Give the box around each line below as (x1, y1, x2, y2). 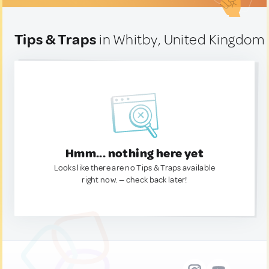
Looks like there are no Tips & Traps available (53, 163, 216, 173)
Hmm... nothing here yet (65, 146, 204, 161)
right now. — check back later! (82, 175, 187, 185)
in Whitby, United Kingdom (96, 31, 265, 49)
